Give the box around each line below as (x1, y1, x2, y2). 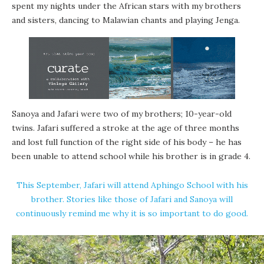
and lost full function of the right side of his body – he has (12, 137, 242, 148)
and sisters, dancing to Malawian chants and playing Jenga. (12, 15, 240, 26)
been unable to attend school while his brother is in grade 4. (12, 151, 250, 162)
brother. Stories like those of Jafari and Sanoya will (31, 194, 233, 205)
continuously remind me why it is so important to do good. (16, 208, 248, 219)
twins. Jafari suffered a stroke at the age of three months (12, 123, 239, 134)
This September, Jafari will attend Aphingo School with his (16, 180, 248, 191)
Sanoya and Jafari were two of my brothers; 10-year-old (12, 108, 232, 120)
